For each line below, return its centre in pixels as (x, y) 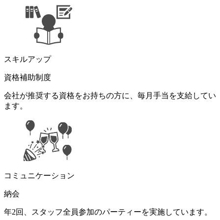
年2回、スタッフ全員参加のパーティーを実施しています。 (108, 212)
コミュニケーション (39, 175)
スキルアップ (27, 59)
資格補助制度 (27, 77)
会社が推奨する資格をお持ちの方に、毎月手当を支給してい (110, 95)
